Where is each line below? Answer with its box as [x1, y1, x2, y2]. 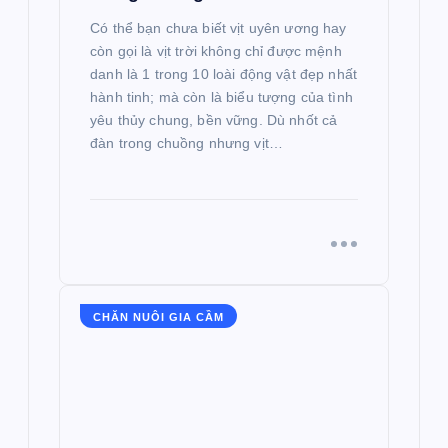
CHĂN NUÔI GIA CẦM [92, 310, 224, 323]
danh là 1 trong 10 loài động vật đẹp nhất [90, 66, 357, 83]
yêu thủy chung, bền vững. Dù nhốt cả [90, 112, 338, 129]
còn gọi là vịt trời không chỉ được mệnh [90, 43, 342, 60]
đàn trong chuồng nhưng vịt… [90, 135, 283, 152]
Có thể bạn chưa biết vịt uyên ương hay [90, 20, 347, 37]
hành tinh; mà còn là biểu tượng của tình [90, 89, 353, 106]
